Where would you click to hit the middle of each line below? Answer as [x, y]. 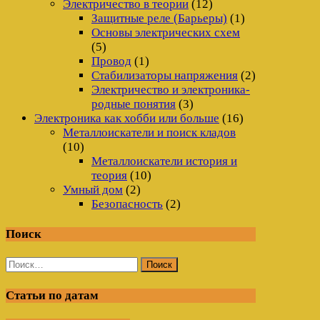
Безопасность [127, 204]
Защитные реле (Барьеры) [159, 18]
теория [109, 175]
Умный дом [93, 189]
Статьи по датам [52, 295]
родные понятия [134, 104]
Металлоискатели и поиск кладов [149, 132]
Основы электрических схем [166, 32]
